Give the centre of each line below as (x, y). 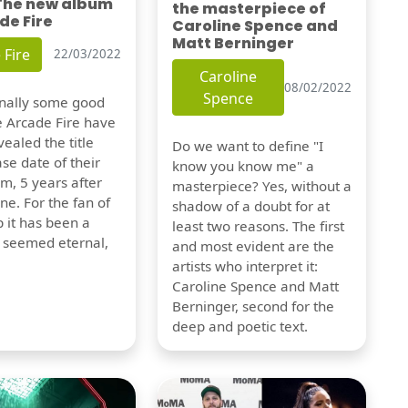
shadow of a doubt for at (250, 206)
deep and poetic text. (240, 326)
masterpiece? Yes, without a (261, 186)
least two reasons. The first (258, 226)
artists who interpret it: (245, 266)
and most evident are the (253, 246)
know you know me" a (243, 166)
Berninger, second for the (253, 306)
